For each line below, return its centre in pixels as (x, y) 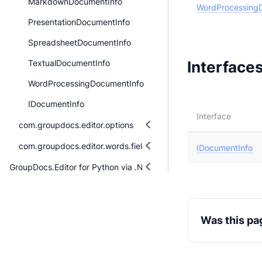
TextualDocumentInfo (69, 63)
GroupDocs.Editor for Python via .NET (81, 167)
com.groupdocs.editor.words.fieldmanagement (108, 146)
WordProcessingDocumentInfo (86, 83)
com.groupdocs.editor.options (76, 125)
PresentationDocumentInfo (79, 22)
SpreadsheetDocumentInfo (80, 42)
